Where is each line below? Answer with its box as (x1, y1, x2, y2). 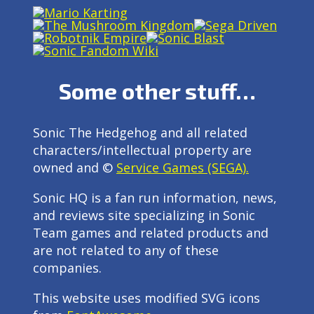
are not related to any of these (33, 242, 219, 259)
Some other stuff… (58, 77, 256, 104)
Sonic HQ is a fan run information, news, (33, 189, 277, 207)
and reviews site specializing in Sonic (33, 207, 255, 224)
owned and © (33, 159, 116, 177)
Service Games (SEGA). (116, 159, 249, 177)
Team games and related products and (33, 224, 268, 242)
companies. (33, 259, 102, 277)
